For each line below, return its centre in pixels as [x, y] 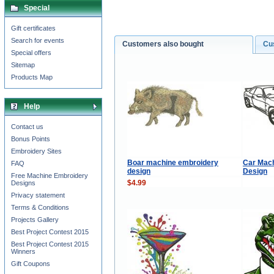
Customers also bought [163, 44]
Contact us [27, 127]
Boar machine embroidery [172, 162]
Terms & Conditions [40, 207]
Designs [23, 183]
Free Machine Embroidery [50, 176]
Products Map [32, 77]
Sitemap [23, 65]
